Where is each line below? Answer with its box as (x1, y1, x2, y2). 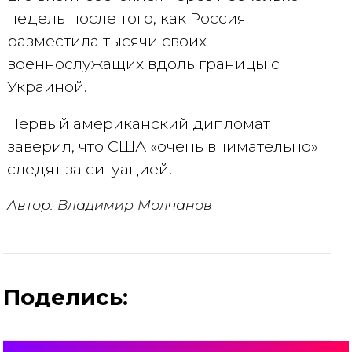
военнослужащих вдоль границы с (6, 54, 280, 73)
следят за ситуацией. (6, 159, 172, 178)
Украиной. (6, 77, 87, 96)
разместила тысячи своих (6, 31, 207, 50)
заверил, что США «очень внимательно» (6, 137, 318, 156)
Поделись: (3, 284, 129, 310)
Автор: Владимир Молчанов (6, 196, 212, 213)
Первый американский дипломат (6, 114, 270, 133)
